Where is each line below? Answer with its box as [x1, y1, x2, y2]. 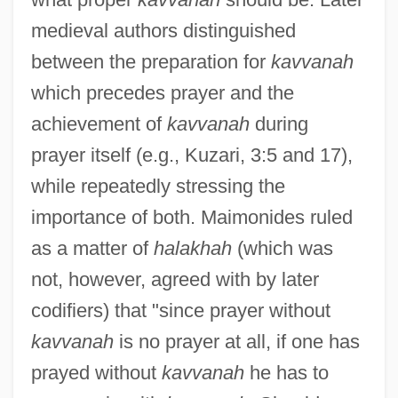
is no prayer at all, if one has [113, 330, 360, 353]
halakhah [153, 236, 232, 259]
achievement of [30, 112, 167, 135]
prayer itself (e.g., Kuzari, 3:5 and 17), [30, 143, 353, 166]
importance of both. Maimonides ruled [30, 205, 353, 228]
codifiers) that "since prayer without [30, 298, 330, 322]
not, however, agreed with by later [30, 267, 319, 291]
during [249, 112, 308, 135]
